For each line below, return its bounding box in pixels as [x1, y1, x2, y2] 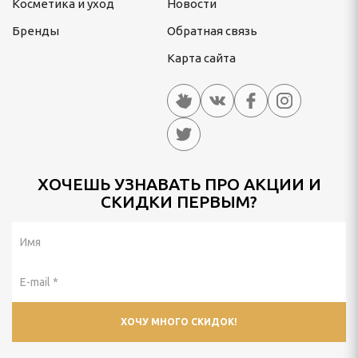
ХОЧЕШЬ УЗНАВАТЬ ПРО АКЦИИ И [37, 174, 321, 193]
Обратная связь [167, 24, 257, 38]
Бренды [12, 24, 59, 38]
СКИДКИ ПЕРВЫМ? [101, 192, 257, 211]
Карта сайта [167, 51, 236, 65]
